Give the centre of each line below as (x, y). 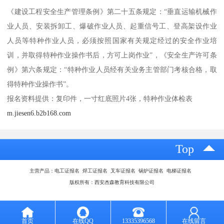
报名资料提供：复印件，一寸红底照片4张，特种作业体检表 (100, 99)
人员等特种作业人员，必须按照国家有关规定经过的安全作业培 (112, 41)
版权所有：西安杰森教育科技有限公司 (112, 182)
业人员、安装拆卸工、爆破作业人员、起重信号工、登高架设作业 (112, 26)
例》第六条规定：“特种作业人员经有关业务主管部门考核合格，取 (112, 70)
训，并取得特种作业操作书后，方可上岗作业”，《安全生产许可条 (112, 55)
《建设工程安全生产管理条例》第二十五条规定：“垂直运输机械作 (112, 12)
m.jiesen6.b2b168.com (39, 113)
